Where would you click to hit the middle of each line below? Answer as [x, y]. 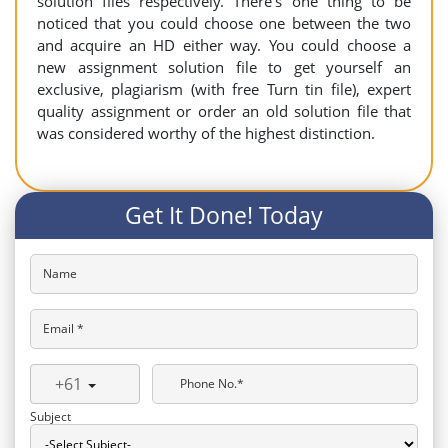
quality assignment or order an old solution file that [224, 111]
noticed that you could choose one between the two [224, 23]
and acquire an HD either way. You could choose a [224, 45]
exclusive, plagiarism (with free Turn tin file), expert [224, 89]
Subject [50, 416]
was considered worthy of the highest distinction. [206, 133]
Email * [63, 328]
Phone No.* [212, 383]
